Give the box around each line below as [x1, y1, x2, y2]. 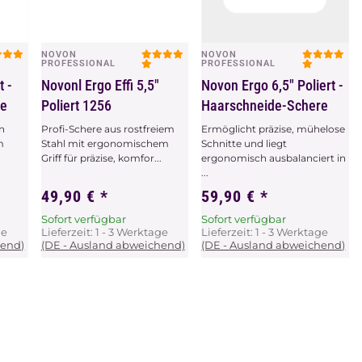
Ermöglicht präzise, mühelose [201, 122, 346, 135]
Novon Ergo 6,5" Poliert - [201, 76, 344, 94]
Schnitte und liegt [201, 137, 288, 149]
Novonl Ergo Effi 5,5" [40, 76, 159, 94]
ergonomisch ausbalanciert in [201, 151, 347, 164]
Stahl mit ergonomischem [40, 137, 169, 149]
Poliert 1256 [40, 96, 112, 114]
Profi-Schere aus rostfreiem [40, 122, 175, 135]
